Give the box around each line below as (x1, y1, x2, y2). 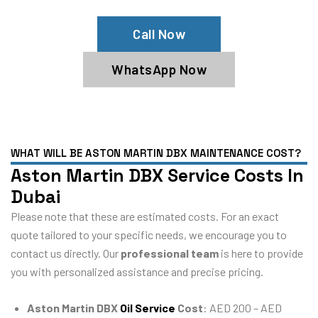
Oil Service (120, 301, 175, 315)
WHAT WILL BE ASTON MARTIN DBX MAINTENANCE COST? (11, 146, 301, 160)
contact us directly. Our (11, 246, 121, 260)
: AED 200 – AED (203, 301, 282, 315)
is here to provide (219, 246, 303, 260)
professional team (121, 246, 219, 260)
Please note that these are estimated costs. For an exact (11, 209, 279, 223)
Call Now (133, 25, 185, 42)
